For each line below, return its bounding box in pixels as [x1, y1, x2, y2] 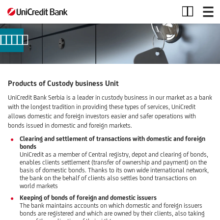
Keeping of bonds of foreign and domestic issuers [20, 194, 157, 202]
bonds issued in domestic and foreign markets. [8, 121, 132, 129]
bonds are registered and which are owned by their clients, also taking [20, 210, 205, 218]
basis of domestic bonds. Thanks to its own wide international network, [20, 166, 209, 174]
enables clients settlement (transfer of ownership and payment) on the [20, 158, 207, 166]
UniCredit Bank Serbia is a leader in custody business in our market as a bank [8, 93, 212, 101]
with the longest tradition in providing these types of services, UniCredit [8, 103, 195, 110]
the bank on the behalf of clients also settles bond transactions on [20, 174, 196, 182]
